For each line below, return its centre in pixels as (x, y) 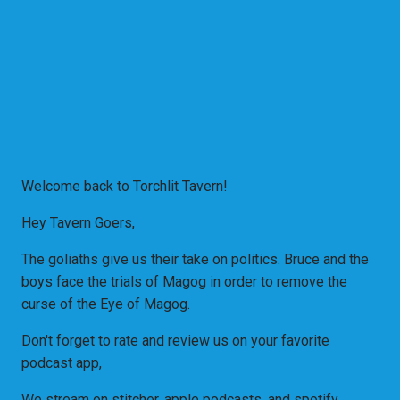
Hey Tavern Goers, (78, 223)
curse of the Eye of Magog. (106, 304)
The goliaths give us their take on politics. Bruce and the (195, 260)
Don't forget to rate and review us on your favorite (175, 341)
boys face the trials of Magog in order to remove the (184, 282)
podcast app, (62, 363)
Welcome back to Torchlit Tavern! (125, 187)
